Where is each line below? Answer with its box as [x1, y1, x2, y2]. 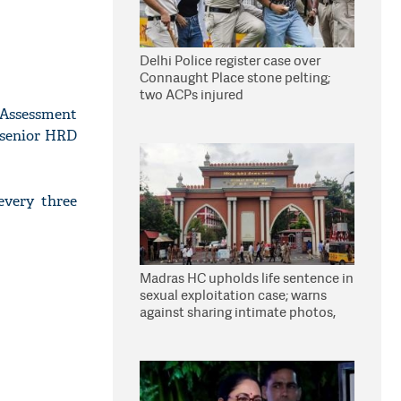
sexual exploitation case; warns [140, 286, 327, 304]
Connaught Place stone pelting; [140, 68, 330, 87]
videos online [140, 320, 221, 338]
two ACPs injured [140, 85, 243, 104]
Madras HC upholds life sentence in [140, 269, 354, 287]
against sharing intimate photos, [140, 303, 336, 321]
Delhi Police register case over [140, 51, 320, 70]
